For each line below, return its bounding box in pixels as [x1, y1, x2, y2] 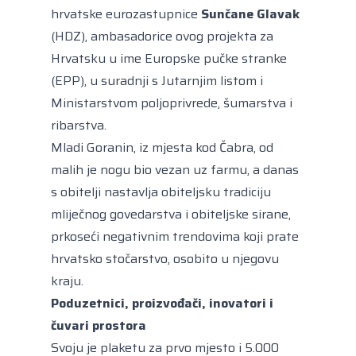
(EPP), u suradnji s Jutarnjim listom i [51, 71, 263, 91]
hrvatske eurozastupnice [51, 4, 201, 25]
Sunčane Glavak [201, 4, 300, 25]
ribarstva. [51, 115, 106, 136]
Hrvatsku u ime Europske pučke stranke [51, 48, 287, 69]
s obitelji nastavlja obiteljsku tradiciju [51, 182, 271, 203]
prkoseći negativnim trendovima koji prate [51, 226, 299, 247]
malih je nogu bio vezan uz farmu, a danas [51, 160, 299, 180]
